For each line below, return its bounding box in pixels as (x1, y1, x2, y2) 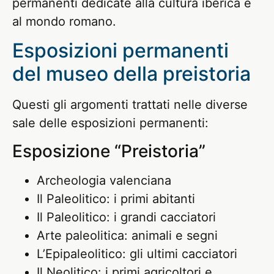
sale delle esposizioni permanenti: (12, 116, 209, 131)
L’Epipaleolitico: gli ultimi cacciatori (37, 246, 237, 261)
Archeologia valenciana (37, 172, 171, 188)
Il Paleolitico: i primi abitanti (37, 191, 195, 206)
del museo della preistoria (12, 62, 251, 86)
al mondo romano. (12, 13, 116, 29)
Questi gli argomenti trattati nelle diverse (12, 97, 248, 113)
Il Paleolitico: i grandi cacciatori (37, 209, 216, 224)
